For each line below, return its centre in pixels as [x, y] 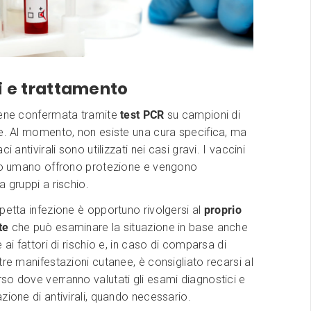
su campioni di [202, 115]
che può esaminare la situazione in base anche [130, 227]
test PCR [142, 115]
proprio [222, 210]
